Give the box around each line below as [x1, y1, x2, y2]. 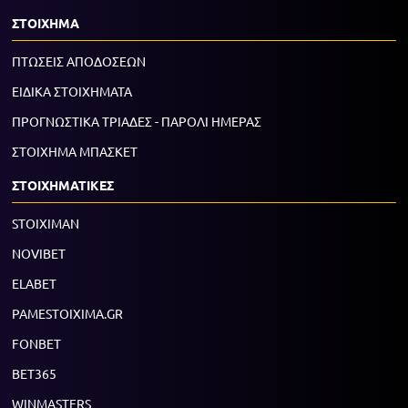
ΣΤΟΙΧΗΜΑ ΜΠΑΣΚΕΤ [12, 143, 138, 159]
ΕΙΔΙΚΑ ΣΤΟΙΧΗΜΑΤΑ [12, 83, 132, 99]
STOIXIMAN [12, 215, 79, 231]
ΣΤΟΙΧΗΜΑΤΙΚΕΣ [12, 177, 114, 193]
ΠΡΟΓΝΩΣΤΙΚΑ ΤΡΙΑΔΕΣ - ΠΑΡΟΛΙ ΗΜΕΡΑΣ [12, 113, 261, 129]
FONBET [12, 335, 61, 352]
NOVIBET [12, 245, 66, 261]
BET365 [12, 365, 56, 382]
